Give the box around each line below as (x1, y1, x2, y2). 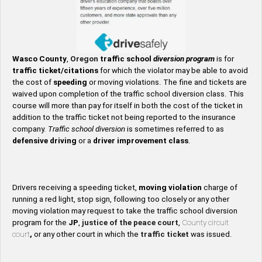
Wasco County (12, 54, 67, 64)
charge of (202, 183, 237, 192)
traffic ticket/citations (12, 66, 98, 75)
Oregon (70, 54, 98, 64)
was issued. (189, 230, 232, 239)
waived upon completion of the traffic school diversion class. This (12, 89, 244, 99)
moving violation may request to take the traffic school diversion (12, 206, 237, 216)
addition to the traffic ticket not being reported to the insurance (12, 113, 236, 122)
